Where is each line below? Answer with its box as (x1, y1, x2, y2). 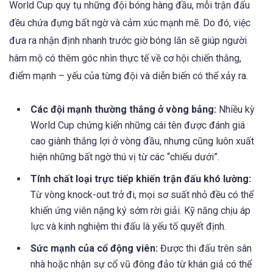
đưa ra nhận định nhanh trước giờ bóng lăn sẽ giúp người (9, 34, 247, 46)
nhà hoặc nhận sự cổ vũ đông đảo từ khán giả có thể (30, 258, 252, 270)
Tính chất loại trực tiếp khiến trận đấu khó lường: (30, 172, 251, 185)
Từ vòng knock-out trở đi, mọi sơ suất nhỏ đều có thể (30, 188, 253, 200)
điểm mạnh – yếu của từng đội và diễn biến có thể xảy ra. (9, 69, 248, 82)
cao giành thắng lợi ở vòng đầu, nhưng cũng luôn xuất (30, 135, 254, 147)
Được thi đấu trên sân (158, 242, 252, 254)
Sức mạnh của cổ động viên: (30, 242, 158, 254)
